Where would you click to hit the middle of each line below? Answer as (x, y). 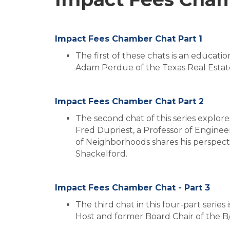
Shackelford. (101, 154)
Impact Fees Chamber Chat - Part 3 (134, 188)
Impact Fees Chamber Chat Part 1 (129, 39)
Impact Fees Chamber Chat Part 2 (129, 101)
